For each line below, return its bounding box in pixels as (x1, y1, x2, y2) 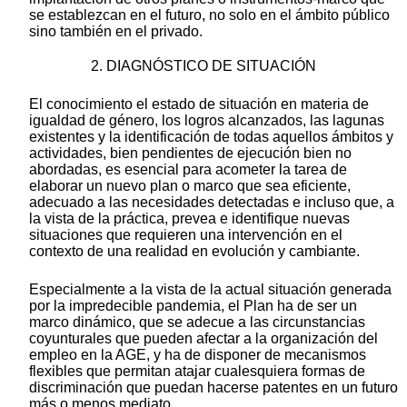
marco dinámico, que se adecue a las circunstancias (29, 313, 365, 330)
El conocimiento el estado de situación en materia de (29, 95, 369, 112)
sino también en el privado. (29, 23, 203, 39)
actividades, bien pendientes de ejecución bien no (29, 144, 352, 161)
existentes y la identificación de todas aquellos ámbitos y (29, 128, 393, 144)
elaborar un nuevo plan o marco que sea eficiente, (29, 177, 351, 194)
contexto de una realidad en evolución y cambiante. (29, 243, 360, 259)
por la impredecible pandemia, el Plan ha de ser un (29, 297, 357, 313)
